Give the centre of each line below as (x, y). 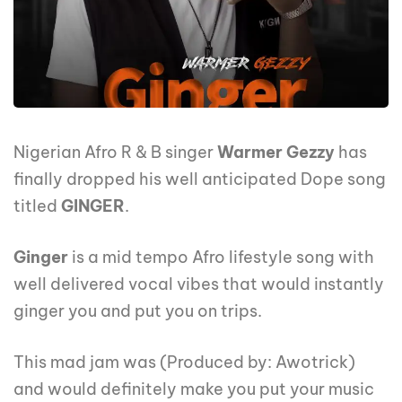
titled (37, 206)
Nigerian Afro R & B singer (115, 153)
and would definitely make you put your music (194, 389)
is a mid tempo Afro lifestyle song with (221, 258)
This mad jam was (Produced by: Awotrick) (184, 363)
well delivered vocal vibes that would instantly (199, 284)
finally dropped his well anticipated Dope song (200, 179)
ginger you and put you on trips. (138, 311)
